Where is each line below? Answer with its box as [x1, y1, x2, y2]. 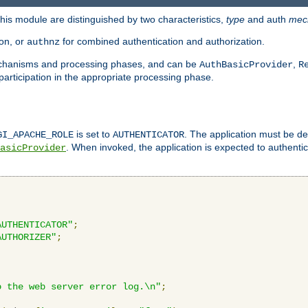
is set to [74, 128, 113, 140]
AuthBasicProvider [199, 58, 293, 70]
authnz [27, 36, 60, 47]
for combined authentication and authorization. [60, 35, 265, 47]
